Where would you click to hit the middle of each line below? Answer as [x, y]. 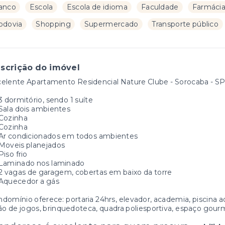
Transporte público [185, 24]
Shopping [53, 24]
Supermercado [111, 24]
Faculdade [160, 7]
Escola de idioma [97, 7]
